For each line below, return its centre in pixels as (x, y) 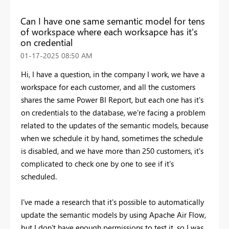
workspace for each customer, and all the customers (108, 87)
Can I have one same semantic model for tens (113, 21)
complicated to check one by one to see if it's (97, 163)
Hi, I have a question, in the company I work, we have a (113, 74)
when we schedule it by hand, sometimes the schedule (112, 138)
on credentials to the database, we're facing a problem (113, 112)
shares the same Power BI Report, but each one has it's (112, 99)
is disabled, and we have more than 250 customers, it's (112, 151)
